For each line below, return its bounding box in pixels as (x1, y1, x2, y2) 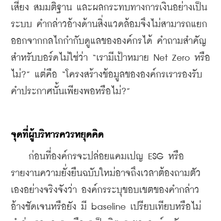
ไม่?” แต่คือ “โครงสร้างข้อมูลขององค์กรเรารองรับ (11, 70, 202, 79)
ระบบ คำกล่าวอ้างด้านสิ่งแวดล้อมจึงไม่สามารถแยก (11, 19, 207, 29)
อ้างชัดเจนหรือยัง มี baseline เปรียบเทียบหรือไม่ (11, 202, 206, 212)
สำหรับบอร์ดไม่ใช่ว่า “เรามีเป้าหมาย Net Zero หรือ (11, 53, 210, 63)
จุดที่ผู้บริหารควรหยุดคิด (11, 130, 104, 140)
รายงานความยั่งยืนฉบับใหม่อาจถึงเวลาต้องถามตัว (11, 168, 201, 178)
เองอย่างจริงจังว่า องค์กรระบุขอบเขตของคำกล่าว (11, 185, 199, 195)
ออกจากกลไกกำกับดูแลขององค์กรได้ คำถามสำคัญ (11, 36, 207, 46)
